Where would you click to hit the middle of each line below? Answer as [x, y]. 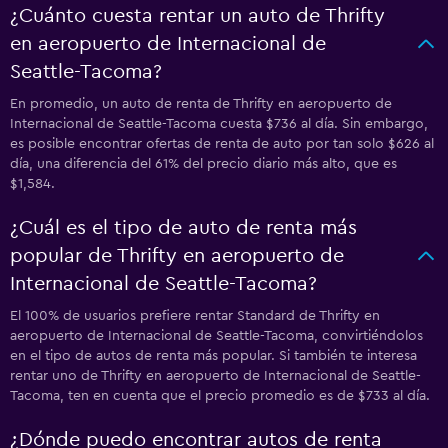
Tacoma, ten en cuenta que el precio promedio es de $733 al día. [220, 396]
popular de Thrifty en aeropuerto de [177, 256]
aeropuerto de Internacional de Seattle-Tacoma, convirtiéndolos [216, 336]
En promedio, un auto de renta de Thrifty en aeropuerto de [201, 104]
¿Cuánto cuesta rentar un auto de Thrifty [197, 16]
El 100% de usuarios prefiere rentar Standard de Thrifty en [195, 316]
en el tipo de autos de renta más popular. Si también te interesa [213, 356]
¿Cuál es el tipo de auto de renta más [183, 228]
